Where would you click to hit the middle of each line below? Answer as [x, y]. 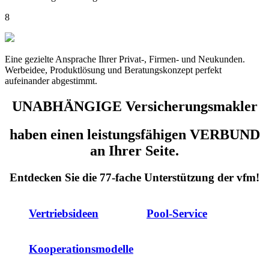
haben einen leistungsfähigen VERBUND [134, 135]
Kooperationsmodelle [81, 249]
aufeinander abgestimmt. [51, 81]
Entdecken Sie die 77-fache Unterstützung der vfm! [134, 178]
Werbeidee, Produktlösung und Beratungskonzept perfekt [113, 70]
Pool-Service [177, 213]
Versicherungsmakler [189, 107]
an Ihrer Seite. [134, 151]
